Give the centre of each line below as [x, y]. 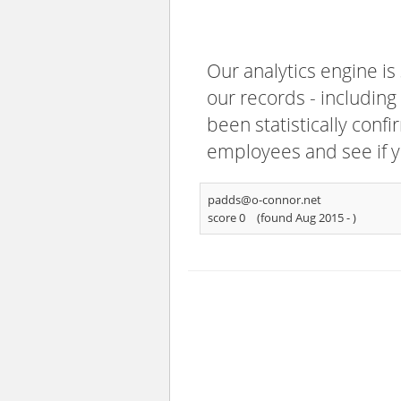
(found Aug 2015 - [305, 218]
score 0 [226, 218]
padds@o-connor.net [264, 200]
